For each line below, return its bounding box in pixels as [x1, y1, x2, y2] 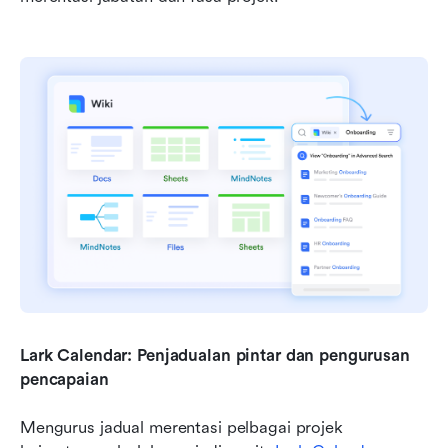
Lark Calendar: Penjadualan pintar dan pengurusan [20, 345, 410, 365]
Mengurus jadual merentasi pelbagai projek [20, 417, 343, 437]
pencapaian [20, 369, 109, 389]
